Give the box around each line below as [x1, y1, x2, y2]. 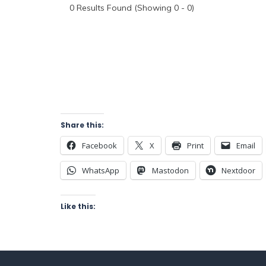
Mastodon [152, 165, 189, 176]
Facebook [82, 140, 117, 151]
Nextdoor [221, 165, 255, 176]
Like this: [61, 201, 96, 211]
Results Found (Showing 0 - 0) [74, 2, 194, 13]
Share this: [61, 120, 104, 130]
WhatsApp [82, 165, 119, 176]
